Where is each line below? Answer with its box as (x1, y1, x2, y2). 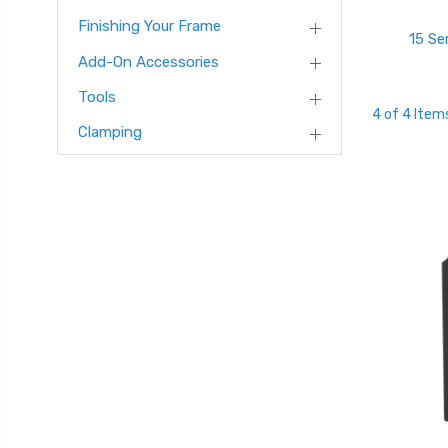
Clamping (78, 123, 142, 142)
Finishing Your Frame (78, 17, 221, 36)
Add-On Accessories (78, 52, 219, 71)
